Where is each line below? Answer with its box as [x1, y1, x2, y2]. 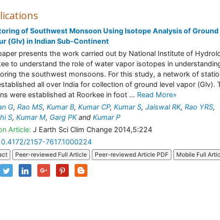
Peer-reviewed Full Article [15, 151, 87, 159]
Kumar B [47, 103, 74, 111]
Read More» [137, 90, 177, 99]
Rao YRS [185, 103, 213, 111]
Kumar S [114, 103, 141, 111]
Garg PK [50, 113, 77, 121]
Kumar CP [78, 103, 110, 111]
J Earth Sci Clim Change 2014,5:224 [31, 125, 152, 134]
